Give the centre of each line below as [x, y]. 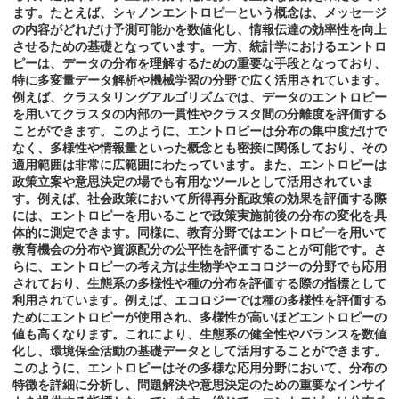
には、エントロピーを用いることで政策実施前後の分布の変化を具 [199, 216]
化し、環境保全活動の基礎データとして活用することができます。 [199, 351]
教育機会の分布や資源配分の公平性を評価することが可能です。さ [199, 250]
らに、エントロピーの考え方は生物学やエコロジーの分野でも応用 [199, 267]
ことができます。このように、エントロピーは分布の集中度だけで [199, 131]
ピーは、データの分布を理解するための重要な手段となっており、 [199, 64]
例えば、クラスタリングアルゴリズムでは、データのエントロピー [199, 98]
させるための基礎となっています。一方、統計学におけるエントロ [199, 47]
